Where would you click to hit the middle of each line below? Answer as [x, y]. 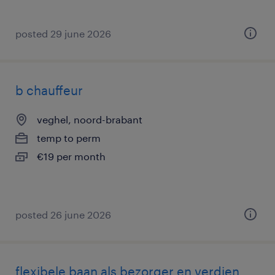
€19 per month [71, 156]
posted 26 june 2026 [63, 215]
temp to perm [69, 138]
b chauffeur [49, 90]
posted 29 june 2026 [63, 33]
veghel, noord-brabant [90, 119]
